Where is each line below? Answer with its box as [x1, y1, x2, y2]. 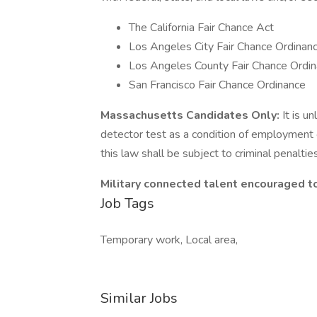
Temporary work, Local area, [100, 232, 238, 248]
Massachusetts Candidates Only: [100, 108, 282, 123]
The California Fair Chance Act [129, 20, 274, 35]
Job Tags [100, 194, 154, 213]
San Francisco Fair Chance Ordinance [129, 77, 306, 93]
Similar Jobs [100, 289, 178, 308]
